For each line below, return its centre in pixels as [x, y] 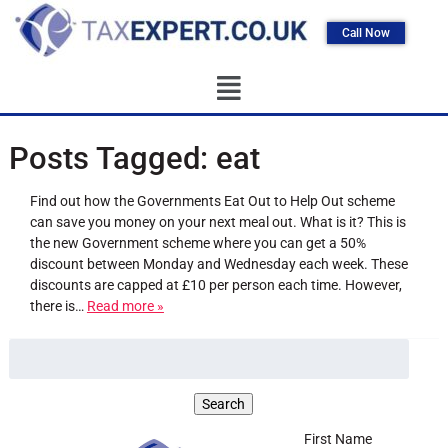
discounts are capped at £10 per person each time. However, [215, 285]
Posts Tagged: [108, 158]
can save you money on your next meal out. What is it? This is [217, 222]
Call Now [365, 32]
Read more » [125, 306]
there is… [58, 306]
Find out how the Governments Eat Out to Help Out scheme [212, 201]
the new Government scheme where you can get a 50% [197, 243]
